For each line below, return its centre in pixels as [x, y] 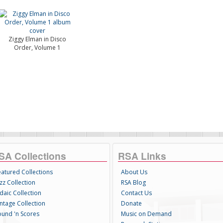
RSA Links [142, 156]
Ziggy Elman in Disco [38, 39]
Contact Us [136, 193]
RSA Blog [133, 182]
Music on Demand [146, 214]
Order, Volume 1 [38, 48]
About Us [134, 172]
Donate [131, 203]
